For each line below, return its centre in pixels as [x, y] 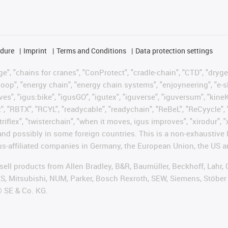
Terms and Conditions [91, 50]
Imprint [35, 50]
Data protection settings [174, 50]
